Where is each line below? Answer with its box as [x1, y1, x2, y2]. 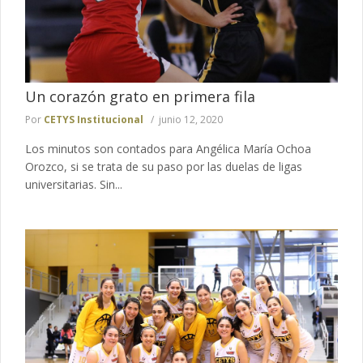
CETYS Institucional [44, 113, 143, 127]
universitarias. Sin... [25, 177, 122, 193]
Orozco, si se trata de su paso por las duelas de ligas [25, 159, 302, 175]
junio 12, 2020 [159, 113, 223, 127]
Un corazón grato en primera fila [25, 87, 255, 107]
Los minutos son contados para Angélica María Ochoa [25, 141, 311, 157]
